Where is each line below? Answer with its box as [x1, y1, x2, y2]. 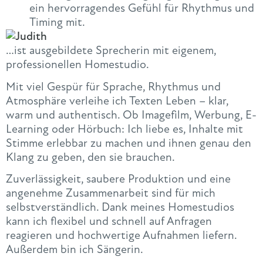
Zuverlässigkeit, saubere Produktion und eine [6, 171, 231, 187]
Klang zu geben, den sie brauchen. [6, 149, 175, 164]
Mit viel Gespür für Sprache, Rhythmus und [6, 79, 221, 94]
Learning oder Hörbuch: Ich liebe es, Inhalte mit [6, 121, 243, 136]
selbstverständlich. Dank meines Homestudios [6, 200, 234, 215]
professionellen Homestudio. [6, 57, 149, 72]
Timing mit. [29, 15, 85, 30]
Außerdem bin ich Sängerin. [6, 242, 143, 257]
